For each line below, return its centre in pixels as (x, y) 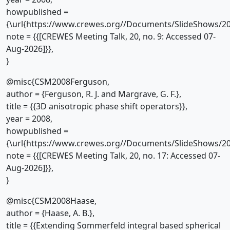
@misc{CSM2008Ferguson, (58, 82)
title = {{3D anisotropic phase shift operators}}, (97, 106)
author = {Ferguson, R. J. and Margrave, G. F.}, (94, 94)
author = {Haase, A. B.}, (50, 213)
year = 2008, (29, 119)
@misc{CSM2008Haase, (51, 201)
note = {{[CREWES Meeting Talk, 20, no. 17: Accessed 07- (113, 156)
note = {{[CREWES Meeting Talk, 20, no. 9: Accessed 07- (111, 36)
